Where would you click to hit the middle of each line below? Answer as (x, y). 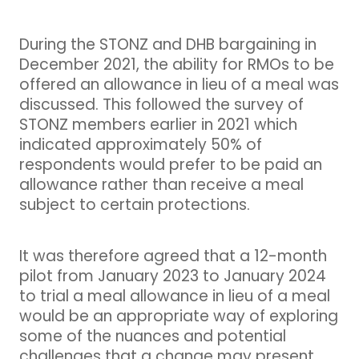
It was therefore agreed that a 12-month (173, 257)
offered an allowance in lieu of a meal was (179, 86)
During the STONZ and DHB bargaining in (168, 46)
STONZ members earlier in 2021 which (158, 126)
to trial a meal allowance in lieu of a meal (175, 297)
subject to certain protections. (135, 206)
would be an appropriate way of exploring (179, 317)
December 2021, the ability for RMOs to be (177, 66)
